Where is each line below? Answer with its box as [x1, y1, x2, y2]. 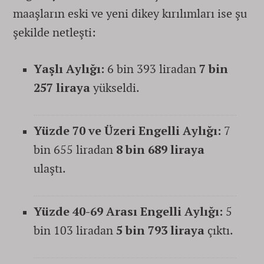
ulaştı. [34, 160, 66, 176]
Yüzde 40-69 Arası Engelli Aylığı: [34, 203, 223, 219]
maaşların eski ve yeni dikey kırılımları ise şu [13, 5, 247, 21]
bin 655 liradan [34, 141, 116, 157]
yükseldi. [90, 80, 140, 95]
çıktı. [204, 222, 233, 238]
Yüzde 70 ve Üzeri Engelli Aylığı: [34, 123, 221, 138]
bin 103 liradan [34, 222, 116, 238]
